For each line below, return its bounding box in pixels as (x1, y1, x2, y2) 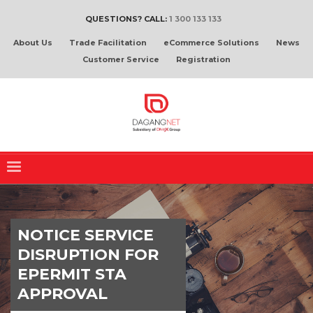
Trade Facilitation (69, 38, 147, 48)
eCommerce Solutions (163, 38, 259, 48)
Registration (176, 54, 231, 64)
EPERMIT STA (17, 265, 126, 284)
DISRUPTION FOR (17, 245, 159, 264)
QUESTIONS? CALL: (85, 14, 169, 24)
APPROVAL (17, 284, 108, 303)
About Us (13, 38, 52, 48)
